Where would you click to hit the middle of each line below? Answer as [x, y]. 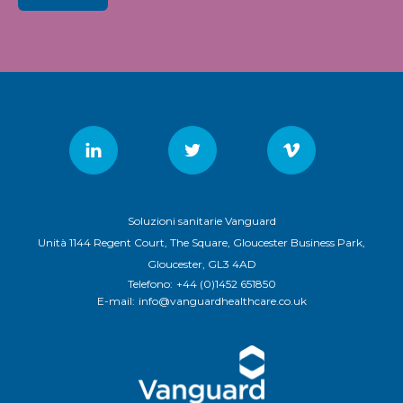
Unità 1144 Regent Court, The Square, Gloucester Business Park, [201, 242]
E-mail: [116, 300]
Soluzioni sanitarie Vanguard [201, 220]
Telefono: [150, 283]
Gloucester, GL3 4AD [201, 264]
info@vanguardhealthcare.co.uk [222, 300]
